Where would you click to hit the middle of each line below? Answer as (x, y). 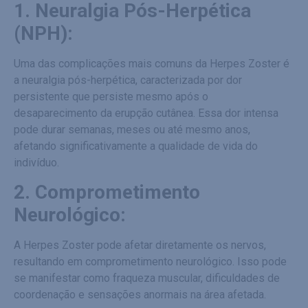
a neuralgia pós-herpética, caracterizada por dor (128, 80)
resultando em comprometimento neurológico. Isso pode (150, 262)
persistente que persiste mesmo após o (111, 96)
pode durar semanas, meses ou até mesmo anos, (132, 129)
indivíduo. (36, 162)
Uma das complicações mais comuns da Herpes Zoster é (152, 63)
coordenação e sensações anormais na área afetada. (140, 295)
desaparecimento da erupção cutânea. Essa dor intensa (146, 113)
